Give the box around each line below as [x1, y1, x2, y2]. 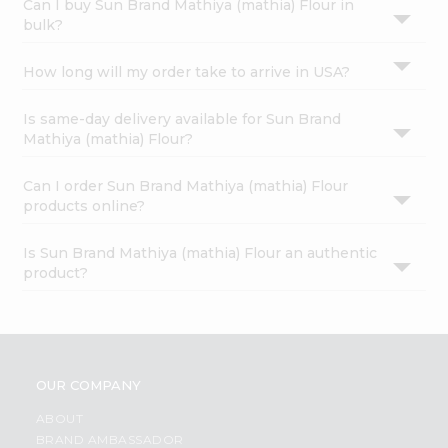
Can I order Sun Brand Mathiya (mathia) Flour [23, 177, 349, 196]
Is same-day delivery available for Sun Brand [23, 110, 342, 129]
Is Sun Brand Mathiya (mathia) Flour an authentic [23, 244, 378, 263]
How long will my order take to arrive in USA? [23, 63, 351, 82]
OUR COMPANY [35, 377, 141, 394]
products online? [23, 197, 146, 216]
